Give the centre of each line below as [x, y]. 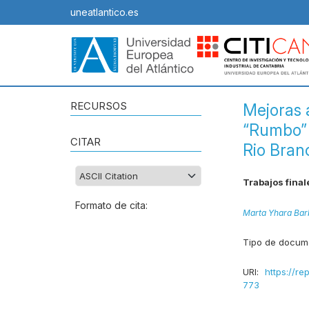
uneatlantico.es [104, 12]
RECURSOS [99, 106]
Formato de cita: [111, 206]
